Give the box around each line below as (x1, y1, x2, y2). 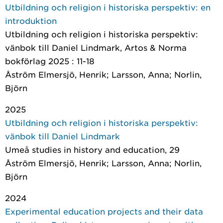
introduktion (5, 15, 57, 25)
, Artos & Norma (120, 42, 187, 52)
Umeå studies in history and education (5, 144, 165, 154)
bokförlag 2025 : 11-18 (5, 56, 95, 66)
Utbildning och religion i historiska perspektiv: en (5, 2, 211, 12)
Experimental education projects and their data (5, 206, 203, 216)
